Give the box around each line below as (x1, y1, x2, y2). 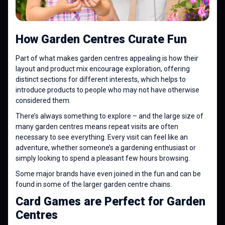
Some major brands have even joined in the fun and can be (16, 169, 201, 178)
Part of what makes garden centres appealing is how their (16, 54, 198, 62)
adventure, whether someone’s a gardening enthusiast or (16, 143, 196, 152)
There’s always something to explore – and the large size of (16, 111, 203, 120)
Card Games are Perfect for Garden (16, 194, 205, 208)
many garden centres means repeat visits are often (16, 122, 178, 131)
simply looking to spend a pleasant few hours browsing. (16, 154, 190, 162)
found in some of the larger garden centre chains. (16, 180, 172, 188)
